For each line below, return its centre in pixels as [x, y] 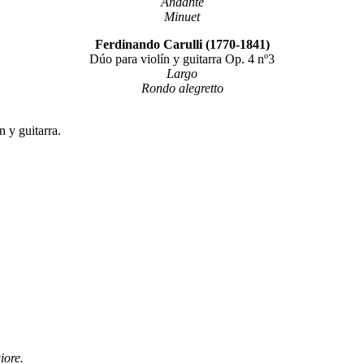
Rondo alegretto [182, 88]
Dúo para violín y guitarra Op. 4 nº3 [182, 59]
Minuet [182, 17]
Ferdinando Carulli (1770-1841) [182, 44]
